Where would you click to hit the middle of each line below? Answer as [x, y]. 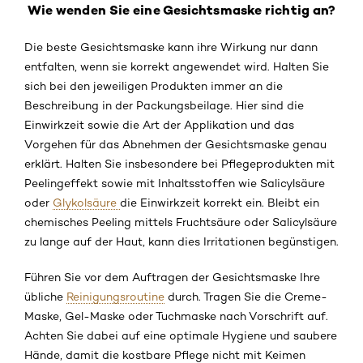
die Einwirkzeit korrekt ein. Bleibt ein [220, 203]
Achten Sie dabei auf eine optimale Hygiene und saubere [181, 336]
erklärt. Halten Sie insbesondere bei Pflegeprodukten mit [179, 164]
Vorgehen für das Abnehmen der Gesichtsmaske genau [175, 145]
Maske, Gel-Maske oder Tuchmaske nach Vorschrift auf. [176, 316]
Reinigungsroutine [115, 297]
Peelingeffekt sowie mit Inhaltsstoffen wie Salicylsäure [175, 184]
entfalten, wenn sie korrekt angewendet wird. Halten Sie [177, 67]
